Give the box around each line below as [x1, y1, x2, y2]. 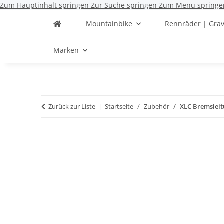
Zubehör [144, 102, 170, 111]
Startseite [105, 102, 134, 111]
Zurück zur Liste [48, 102, 96, 111]
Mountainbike [85, 19, 132, 28]
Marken [53, 45, 79, 55]
